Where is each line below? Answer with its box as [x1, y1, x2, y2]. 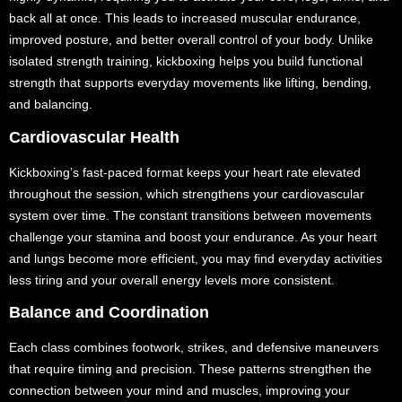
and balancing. [9, 97, 92, 112]
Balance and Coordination [9, 302, 209, 321]
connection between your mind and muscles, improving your [9, 382, 350, 398]
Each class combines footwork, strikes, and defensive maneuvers [9, 339, 379, 354]
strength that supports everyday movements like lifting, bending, [9, 75, 371, 91]
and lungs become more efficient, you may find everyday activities [9, 250, 382, 266]
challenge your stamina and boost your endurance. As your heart [9, 229, 377, 244]
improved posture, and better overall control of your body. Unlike [9, 32, 373, 48]
